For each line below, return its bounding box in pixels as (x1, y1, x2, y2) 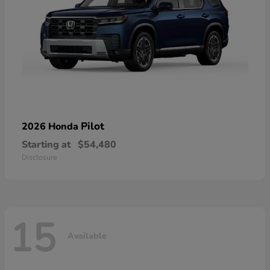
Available (67, 230, 107, 242)
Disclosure (22, 152, 57, 162)
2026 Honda (22, 119, 81, 133)
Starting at (22, 137, 71, 151)
